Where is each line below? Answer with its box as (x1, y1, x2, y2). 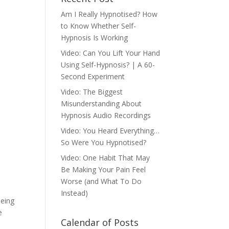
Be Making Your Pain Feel (61, 165, 146, 174)
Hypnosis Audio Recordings (61, 110, 151, 120)
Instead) (61, 188, 88, 198)
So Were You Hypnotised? (61, 138, 147, 147)
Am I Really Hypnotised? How (61, 9, 158, 19)
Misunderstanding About (61, 99, 142, 108)
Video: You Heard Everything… (61, 126, 160, 135)
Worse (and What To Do (61, 176, 142, 186)
